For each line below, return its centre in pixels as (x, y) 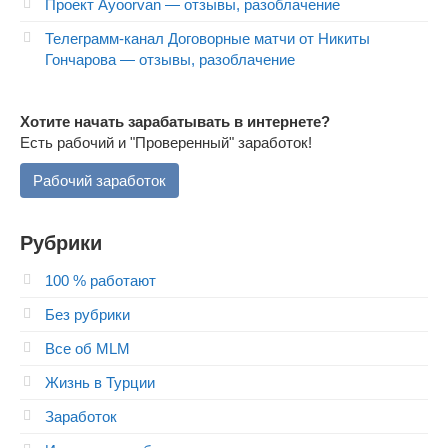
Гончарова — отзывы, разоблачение (170, 60)
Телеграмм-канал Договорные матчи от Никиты (207, 39)
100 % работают (100, 281)
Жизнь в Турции (100, 383)
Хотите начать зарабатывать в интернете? (175, 122)
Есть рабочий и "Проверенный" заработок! (166, 143)
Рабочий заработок (99, 181)
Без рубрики (87, 315)
